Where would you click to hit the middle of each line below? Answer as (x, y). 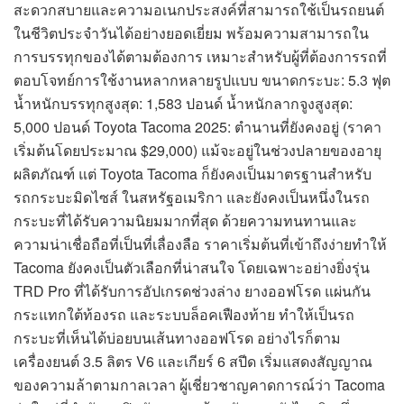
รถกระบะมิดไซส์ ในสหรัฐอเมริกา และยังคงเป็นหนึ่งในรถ (192, 197)
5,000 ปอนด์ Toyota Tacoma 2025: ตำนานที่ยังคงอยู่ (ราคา (197, 127)
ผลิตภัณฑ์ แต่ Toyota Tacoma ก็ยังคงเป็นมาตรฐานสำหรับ (193, 174)
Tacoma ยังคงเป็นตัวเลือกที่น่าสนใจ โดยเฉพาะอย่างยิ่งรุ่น (192, 268)
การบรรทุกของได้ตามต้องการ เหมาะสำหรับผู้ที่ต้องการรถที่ (200, 57)
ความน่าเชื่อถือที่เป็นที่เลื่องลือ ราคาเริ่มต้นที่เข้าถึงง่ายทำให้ (200, 244)
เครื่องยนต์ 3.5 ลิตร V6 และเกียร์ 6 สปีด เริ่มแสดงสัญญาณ (193, 362)
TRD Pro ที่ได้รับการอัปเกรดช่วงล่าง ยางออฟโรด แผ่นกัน (192, 291)
